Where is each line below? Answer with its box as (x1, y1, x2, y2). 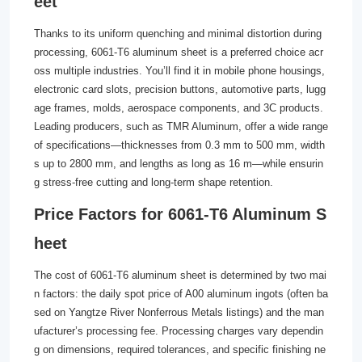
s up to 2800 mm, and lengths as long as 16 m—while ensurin (34, 158, 323, 170)
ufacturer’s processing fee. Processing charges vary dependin (34, 325, 323, 337)
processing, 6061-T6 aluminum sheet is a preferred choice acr (34, 46, 323, 58)
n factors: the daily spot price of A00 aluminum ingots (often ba (34, 288, 328, 300)
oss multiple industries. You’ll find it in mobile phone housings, (34, 65, 325, 77)
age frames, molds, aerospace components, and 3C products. (34, 102, 323, 114)
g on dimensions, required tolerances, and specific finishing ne (34, 343, 326, 356)
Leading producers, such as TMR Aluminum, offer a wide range (34, 120, 328, 133)
